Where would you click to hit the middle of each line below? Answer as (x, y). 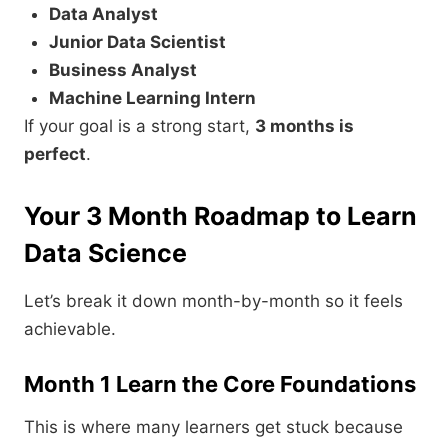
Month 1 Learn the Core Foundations (220, 384)
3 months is (304, 126)
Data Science (105, 253)
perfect (55, 154)
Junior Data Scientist (137, 42)
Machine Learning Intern (152, 98)
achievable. (70, 329)
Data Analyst (103, 14)
